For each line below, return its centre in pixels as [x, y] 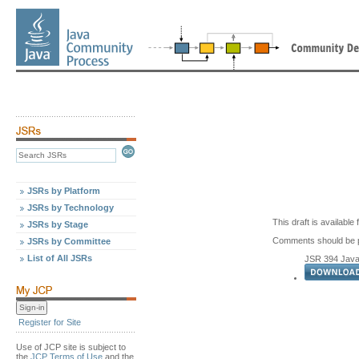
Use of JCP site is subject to [71, 347]
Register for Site [50, 322]
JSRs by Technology [71, 208]
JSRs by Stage [58, 224]
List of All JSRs [60, 258]
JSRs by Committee [69, 241]
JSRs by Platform [64, 191]
